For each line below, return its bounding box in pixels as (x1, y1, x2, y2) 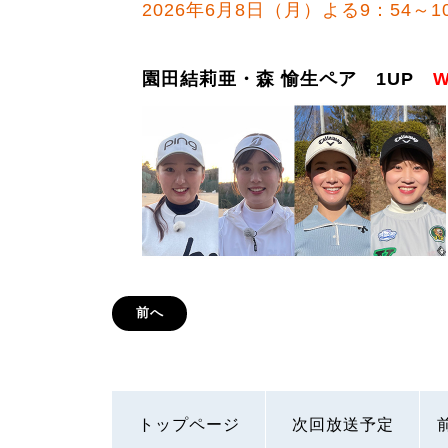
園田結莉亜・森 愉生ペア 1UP (142, 68, 433, 89)
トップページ (137, 416, 240, 434)
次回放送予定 (291, 416, 394, 434)
